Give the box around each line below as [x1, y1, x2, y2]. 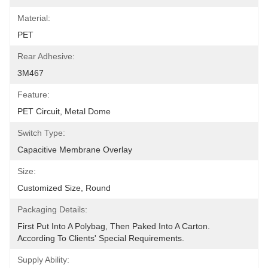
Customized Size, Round [17, 183, 111, 193]
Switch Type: [17, 128, 65, 138]
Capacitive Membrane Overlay [17, 145, 132, 154]
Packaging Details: [17, 205, 87, 214]
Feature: [17, 90, 50, 99]
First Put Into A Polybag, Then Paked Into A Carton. [17, 221, 210, 231]
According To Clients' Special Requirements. [17, 233, 184, 243]
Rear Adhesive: [17, 51, 75, 61]
